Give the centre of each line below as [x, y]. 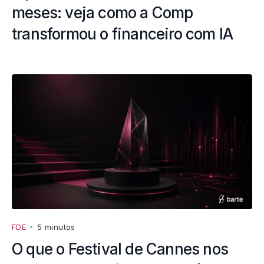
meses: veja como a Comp [103, 12]
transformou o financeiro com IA [123, 34]
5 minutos [56, 227]
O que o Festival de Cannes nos [120, 249]
